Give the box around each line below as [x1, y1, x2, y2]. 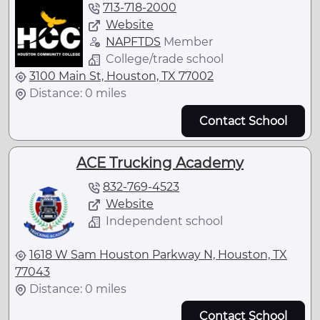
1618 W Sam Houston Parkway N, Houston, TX [29, 247, 287, 261]
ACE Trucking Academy [76, 154, 244, 171]
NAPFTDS [106, 35, 161, 49]
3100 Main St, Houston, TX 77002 [29, 69, 214, 84]
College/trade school [106, 52, 224, 66]
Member [161, 35, 213, 49]
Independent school [106, 214, 223, 228]
